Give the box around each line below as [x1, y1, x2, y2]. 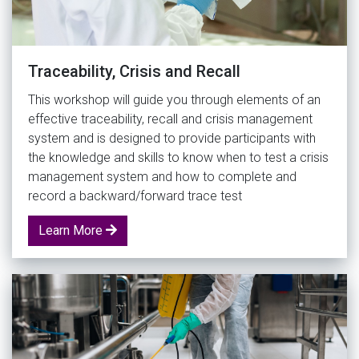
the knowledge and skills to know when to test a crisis [28, 149, 329, 165]
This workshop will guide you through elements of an [28, 91, 321, 107]
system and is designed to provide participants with [28, 130, 316, 146]
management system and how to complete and [28, 168, 296, 184]
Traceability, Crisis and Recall [28, 61, 240, 81]
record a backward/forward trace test [28, 188, 242, 204]
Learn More [38, 222, 106, 238]
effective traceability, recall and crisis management [28, 111, 313, 127]
